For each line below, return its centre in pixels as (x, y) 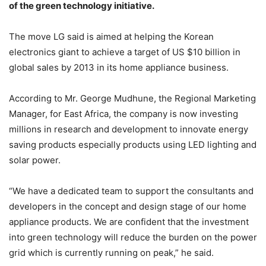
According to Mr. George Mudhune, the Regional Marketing (132, 99)
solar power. (35, 160)
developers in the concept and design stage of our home (128, 207)
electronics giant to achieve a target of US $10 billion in (125, 52)
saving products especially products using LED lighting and (133, 145)
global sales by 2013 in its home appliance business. (119, 68)
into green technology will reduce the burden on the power (133, 237)
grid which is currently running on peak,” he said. (111, 253)
